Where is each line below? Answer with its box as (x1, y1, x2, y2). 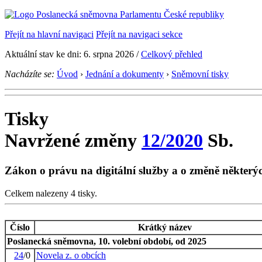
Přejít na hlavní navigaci (5, 29, 94, 39)
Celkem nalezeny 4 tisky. (5, 188, 97, 198)
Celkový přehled (141, 49, 202, 59)
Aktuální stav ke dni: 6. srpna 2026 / (5, 49, 141, 59)
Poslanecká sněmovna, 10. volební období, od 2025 (7, 236, 206, 246)
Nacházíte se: (5, 69, 54, 79)
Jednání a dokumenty (85, 69, 164, 79)
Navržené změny (5, 130, 142, 151)
